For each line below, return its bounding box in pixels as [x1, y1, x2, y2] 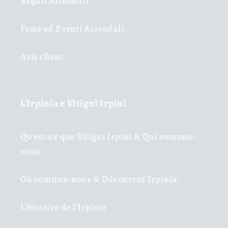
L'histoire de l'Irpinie [20, 201, 107, 213]
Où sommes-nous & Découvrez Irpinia [20, 173, 178, 185]
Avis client [20, 50, 64, 63]
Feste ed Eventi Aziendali [20, 22, 124, 35]
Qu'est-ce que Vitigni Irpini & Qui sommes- [20, 130, 196, 142]
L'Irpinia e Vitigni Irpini [20, 96, 127, 110]
